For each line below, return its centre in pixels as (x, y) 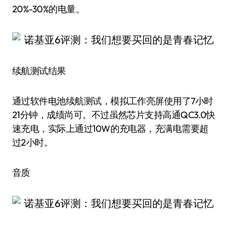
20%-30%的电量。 (49, 9)
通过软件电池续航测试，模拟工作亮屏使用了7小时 (113, 101)
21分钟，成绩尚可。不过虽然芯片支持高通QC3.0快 (114, 115)
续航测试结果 (39, 71)
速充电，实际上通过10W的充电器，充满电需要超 (110, 129)
